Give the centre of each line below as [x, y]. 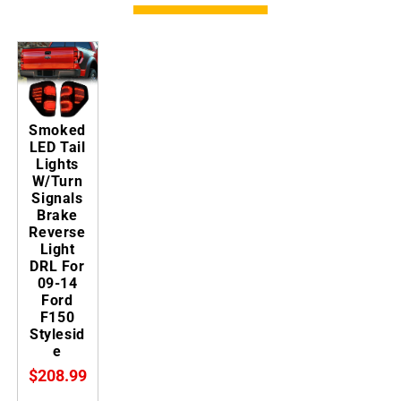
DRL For [57, 266]
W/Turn [57, 181]
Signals [57, 198]
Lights [57, 164]
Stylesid [57, 334]
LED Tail [57, 147]
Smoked [57, 130]
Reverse [57, 232]
